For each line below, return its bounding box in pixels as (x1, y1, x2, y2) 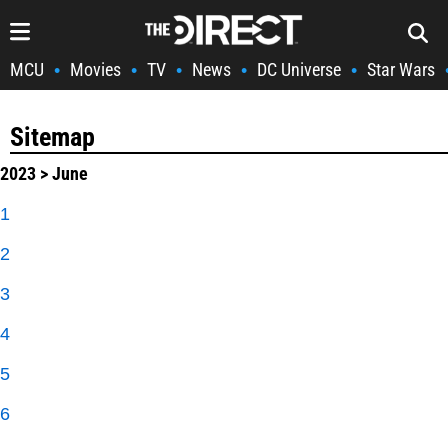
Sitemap (10, 122, 95, 152)
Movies (70, 59, 121, 80)
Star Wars (367, 59, 435, 80)
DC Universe (257, 59, 341, 80)
